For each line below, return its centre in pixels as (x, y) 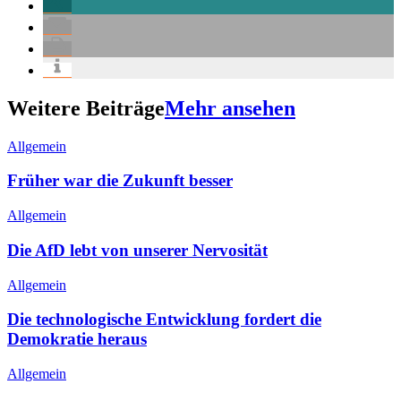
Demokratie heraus (77, 339)
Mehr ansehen (230, 108)
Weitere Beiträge (86, 108)
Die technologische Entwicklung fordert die (164, 320)
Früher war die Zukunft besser (120, 181)
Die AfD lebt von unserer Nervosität (137, 250)
